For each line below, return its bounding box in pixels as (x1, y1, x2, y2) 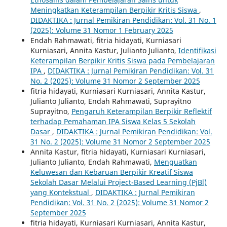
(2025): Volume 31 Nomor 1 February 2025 (30, 25, 173, 35)
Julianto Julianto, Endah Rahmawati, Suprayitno (30, 96, 191, 106)
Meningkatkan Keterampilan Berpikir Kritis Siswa (30, 5, 199, 15)
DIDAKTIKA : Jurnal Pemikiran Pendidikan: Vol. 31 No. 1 (30, 15, 216, 25)
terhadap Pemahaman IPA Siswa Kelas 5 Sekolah (30, 117, 196, 127)
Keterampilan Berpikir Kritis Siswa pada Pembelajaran (30, 56, 215, 66)
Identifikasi (178, 46, 216, 56)
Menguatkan (154, 157, 197, 167)
